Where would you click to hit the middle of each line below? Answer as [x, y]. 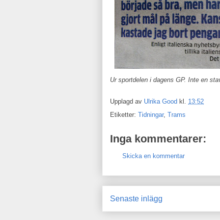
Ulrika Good [161, 102]
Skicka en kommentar [153, 156]
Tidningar [151, 115]
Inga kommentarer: [158, 139]
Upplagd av [127, 102]
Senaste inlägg [136, 198]
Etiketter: [124, 115]
